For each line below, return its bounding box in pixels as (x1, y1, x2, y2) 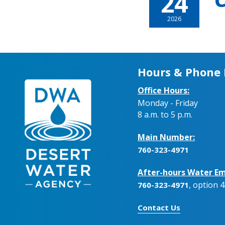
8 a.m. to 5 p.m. (138, 108, 192, 120)
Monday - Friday (138, 97, 198, 108)
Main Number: (138, 131, 195, 143)
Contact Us (138, 202, 180, 212)
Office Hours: (138, 84, 189, 96)
